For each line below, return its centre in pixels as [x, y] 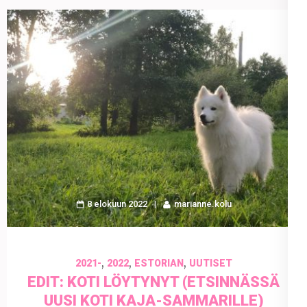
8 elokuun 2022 [117, 204]
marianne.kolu [202, 204]
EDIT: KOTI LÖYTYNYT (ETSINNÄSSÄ [153, 282]
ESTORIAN [159, 263]
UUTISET [210, 263]
